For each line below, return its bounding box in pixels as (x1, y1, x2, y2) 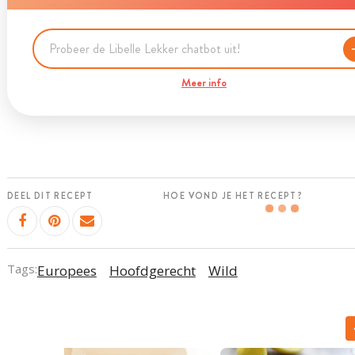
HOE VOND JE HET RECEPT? (163, 189, 303, 202)
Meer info (181, 74, 227, 90)
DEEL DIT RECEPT (6, 189, 94, 202)
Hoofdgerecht (109, 261, 196, 280)
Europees (36, 261, 97, 280)
